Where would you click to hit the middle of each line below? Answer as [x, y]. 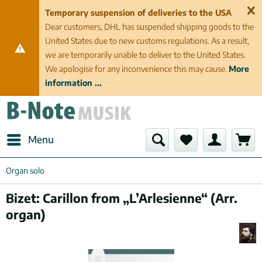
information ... [74, 83]
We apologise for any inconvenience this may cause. [137, 69]
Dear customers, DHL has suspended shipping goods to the [150, 27]
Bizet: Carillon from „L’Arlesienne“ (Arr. [122, 198]
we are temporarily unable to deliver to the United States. [146, 55]
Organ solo [25, 170]
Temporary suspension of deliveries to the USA [139, 13]
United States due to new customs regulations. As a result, [147, 41]
